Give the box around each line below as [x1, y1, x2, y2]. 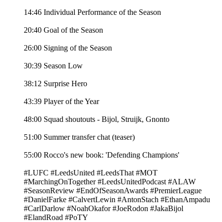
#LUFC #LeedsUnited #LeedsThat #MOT [24, 168, 158, 177]
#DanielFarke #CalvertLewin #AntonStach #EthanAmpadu [24, 195, 210, 204]
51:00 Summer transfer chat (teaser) [24, 133, 135, 142]
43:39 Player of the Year [24, 97, 99, 106]
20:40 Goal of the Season [24, 26, 103, 35]
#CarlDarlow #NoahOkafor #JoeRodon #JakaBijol [24, 204, 183, 213]
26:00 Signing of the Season [24, 44, 112, 53]
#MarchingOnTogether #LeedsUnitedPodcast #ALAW [24, 177, 196, 186]
